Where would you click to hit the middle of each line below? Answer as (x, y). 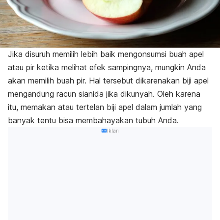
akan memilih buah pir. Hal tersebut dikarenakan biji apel (108, 81)
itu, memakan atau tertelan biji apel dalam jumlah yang (105, 107)
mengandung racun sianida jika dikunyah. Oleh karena (104, 94)
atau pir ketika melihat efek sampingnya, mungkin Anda (107, 68)
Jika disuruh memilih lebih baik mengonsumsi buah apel (106, 54)
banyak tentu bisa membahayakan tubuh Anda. (93, 121)
